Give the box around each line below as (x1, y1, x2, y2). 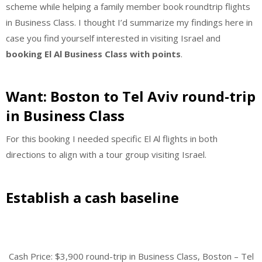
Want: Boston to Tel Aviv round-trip (6, 87, 256, 106)
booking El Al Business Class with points (6, 47, 181, 60)
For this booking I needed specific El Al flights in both (6, 133, 218, 145)
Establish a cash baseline (6, 187, 179, 207)
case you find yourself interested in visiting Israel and (6, 32, 220, 44)
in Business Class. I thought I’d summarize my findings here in (6, 16, 253, 28)
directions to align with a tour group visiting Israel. (6, 149, 206, 161)
